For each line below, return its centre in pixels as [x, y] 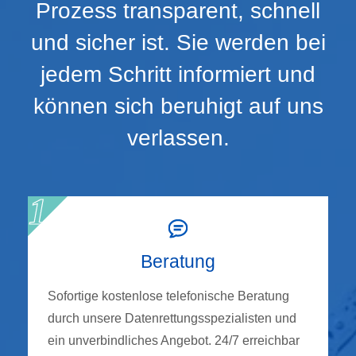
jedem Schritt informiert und [178, 74]
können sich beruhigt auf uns [178, 106]
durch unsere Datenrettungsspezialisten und [172, 318]
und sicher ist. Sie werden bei [178, 42]
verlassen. [178, 137]
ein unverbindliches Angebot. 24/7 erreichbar [174, 340]
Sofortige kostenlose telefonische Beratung [168, 296]
